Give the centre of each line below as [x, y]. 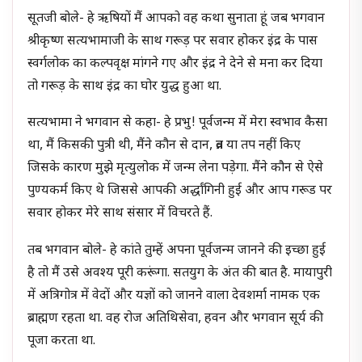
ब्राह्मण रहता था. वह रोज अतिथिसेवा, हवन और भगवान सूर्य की [176, 319]
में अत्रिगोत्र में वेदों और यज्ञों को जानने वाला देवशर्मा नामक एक [174, 297]
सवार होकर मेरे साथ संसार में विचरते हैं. [120, 214]
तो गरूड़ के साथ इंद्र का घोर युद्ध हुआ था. [125, 86]
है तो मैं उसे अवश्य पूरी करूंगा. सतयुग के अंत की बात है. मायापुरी [180, 274]
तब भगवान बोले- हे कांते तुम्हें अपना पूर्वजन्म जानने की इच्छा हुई [177, 251]
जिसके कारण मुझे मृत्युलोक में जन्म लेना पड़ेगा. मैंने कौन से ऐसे [176, 169]
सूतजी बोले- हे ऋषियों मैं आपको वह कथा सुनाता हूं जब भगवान [177, 19]
